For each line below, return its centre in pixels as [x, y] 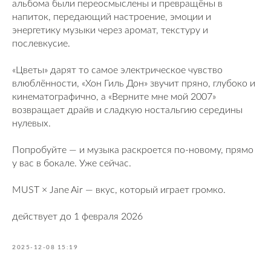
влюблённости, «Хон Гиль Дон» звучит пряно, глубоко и [134, 83]
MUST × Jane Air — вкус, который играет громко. [119, 190]
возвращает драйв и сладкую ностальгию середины [127, 110]
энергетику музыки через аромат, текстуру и [110, 30]
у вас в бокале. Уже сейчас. [72, 163]
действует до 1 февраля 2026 [77, 217]
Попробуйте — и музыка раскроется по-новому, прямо [133, 150]
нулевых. [31, 123]
